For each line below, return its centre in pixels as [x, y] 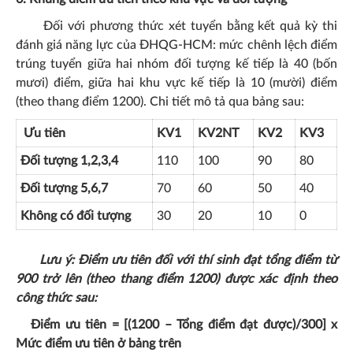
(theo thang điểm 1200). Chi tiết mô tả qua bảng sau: [160, 102]
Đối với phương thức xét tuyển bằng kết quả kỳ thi [176, 26]
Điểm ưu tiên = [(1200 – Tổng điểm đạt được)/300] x [184, 325]
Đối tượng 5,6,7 [64, 188]
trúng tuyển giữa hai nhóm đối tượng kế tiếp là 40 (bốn [176, 64]
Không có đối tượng [76, 216]
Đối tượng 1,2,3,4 [69, 161]
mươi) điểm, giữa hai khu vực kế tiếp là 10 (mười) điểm [176, 83]
